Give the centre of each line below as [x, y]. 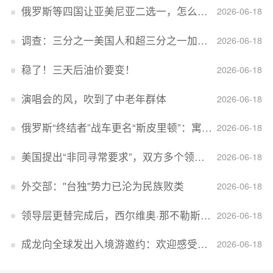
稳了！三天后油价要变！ [78, 69]
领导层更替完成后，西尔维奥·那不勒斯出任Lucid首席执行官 [111, 215]
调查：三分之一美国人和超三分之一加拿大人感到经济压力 [109, 40]
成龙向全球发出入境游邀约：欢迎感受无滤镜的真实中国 [109, 244]
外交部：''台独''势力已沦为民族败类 [102, 186]
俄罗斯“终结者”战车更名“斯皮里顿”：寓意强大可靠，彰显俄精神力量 [111, 128]
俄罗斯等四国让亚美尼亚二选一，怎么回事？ [109, 11]
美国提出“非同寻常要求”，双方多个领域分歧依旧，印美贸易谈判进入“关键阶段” [108, 157]
